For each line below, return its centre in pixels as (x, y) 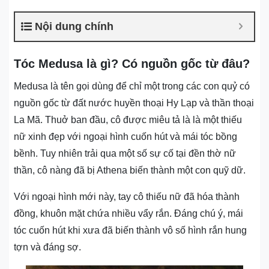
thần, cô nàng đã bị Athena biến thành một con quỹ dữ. (130, 170)
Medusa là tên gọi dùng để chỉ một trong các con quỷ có (132, 86)
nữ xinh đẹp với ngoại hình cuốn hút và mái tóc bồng (125, 137)
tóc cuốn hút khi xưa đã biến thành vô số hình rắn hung (130, 230)
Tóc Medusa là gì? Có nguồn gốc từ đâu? (132, 64)
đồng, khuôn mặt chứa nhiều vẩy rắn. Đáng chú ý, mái (128, 213)
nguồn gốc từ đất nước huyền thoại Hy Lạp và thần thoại (134, 103)
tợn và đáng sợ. (47, 247)
